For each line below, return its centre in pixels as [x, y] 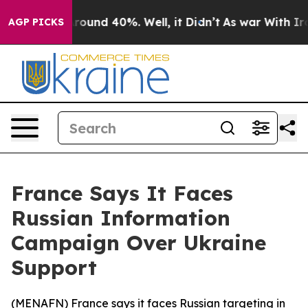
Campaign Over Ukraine [139, 243]
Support [54, 267]
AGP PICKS [36, 22]
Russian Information [121, 218]
